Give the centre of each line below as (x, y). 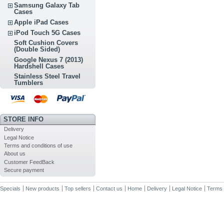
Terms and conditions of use (38, 145)
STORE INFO (23, 119)
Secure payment (24, 170)
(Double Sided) (37, 49)
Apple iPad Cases (41, 22)
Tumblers (29, 83)
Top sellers (78, 188)
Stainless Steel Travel (47, 76)
